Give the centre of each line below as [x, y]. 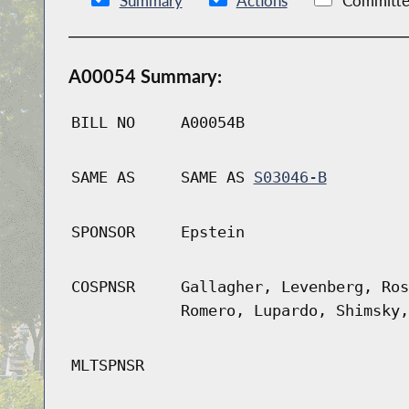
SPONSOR [103, 232]
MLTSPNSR [107, 366]
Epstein [212, 232]
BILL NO [103, 123]
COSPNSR [103, 287]
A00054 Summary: [145, 76]
